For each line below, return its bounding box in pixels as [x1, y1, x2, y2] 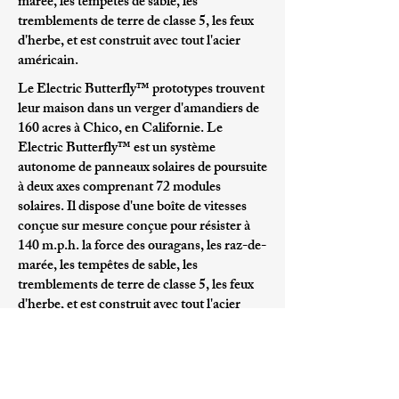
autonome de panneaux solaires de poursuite [18, 156, 267, 182]
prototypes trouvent [150, 77, 265, 103]
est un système [131, 136, 216, 162]
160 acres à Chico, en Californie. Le [18, 117, 223, 142]
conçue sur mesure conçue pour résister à [18, 215, 250, 240]
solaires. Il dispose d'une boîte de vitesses [18, 195, 247, 221]
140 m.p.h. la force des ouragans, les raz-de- [18, 234, 266, 260]
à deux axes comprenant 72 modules [18, 175, 221, 201]
